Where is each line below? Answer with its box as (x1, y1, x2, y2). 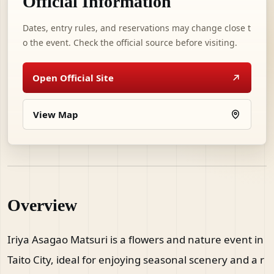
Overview (7, 196, 77, 215)
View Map (33, 108, 78, 120)
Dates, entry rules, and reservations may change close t (23, 22, 251, 34)
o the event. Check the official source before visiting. (23, 37, 237, 48)
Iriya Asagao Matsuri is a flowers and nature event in (7, 232, 264, 246)
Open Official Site (32, 72, 114, 84)
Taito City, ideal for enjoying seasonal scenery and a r (7, 253, 264, 267)
